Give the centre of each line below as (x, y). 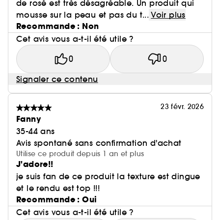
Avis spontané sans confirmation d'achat (99, 143)
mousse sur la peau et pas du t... (83, 15)
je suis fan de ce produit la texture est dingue (108, 176)
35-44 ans (36, 131)
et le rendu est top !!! (58, 188)
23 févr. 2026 (182, 107)
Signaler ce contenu (57, 79)
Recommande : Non (58, 26)
